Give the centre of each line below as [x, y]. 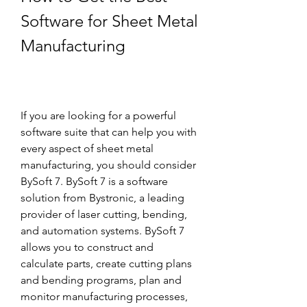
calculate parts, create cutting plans [106, 263]
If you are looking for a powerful [98, 115]
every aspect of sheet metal [87, 148]
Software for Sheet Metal [109, 21]
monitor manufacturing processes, [104, 296]
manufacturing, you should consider [108, 165]
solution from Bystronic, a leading [102, 198]
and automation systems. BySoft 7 [102, 231]
